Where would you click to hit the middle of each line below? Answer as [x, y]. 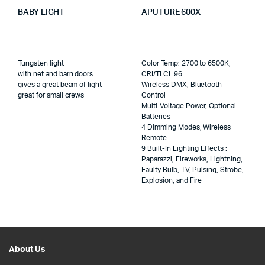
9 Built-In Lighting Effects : [185, 149]
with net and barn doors [56, 74]
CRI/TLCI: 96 [162, 74]
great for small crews [51, 96]
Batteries [156, 117]
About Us [27, 250]
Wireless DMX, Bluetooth [182, 85]
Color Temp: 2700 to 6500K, [186, 64]
